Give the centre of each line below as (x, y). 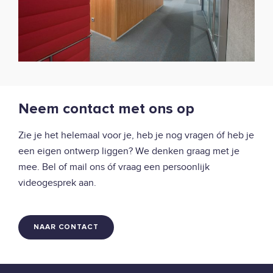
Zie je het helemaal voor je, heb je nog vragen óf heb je (136, 136)
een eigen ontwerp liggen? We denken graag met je (129, 151)
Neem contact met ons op (106, 109)
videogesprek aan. (57, 183)
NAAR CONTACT (66, 228)
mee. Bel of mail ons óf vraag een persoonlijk (114, 167)
